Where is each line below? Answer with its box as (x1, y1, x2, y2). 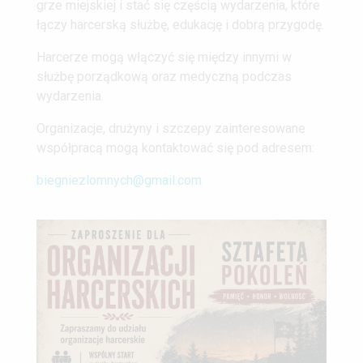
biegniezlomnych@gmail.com (36, 172, 202, 188)
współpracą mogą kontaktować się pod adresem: (36, 139, 314, 156)
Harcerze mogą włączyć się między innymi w (36, 49, 292, 65)
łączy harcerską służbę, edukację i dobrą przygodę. (36, 16, 324, 32)
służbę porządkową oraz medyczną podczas (36, 68, 292, 84)
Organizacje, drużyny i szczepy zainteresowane (36, 120, 305, 136)
